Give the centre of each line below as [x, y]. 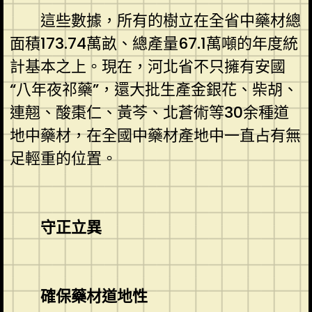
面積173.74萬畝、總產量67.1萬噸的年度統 [154, 43]
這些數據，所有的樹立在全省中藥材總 [155, 20]
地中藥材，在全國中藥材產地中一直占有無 [155, 135]
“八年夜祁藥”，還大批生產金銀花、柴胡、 [154, 89]
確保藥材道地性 [78, 296]
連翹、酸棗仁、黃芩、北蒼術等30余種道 [149, 112]
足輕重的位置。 [63, 158]
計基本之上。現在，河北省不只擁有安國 [147, 66]
